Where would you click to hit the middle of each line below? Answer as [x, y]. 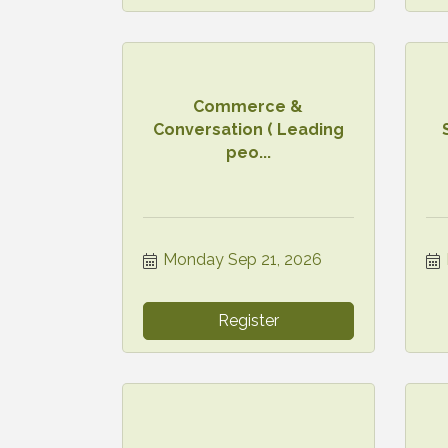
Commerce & [248, 107]
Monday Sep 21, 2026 [242, 259]
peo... [248, 153]
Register [248, 320]
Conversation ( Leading [248, 130]
